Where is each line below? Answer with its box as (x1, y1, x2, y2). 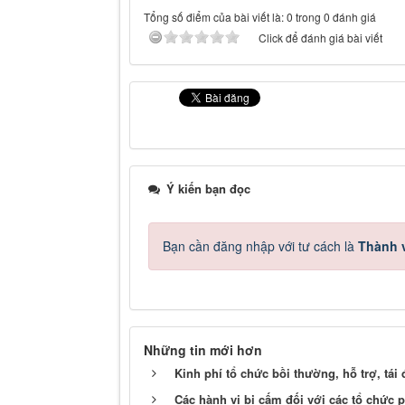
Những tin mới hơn (144, 341, 262, 359)
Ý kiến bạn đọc (163, 180, 250, 197)
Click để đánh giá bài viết (259, 30, 382, 45)
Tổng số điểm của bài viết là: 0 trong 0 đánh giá (144, 9, 376, 24)
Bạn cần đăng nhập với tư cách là (163, 237, 358, 255)
